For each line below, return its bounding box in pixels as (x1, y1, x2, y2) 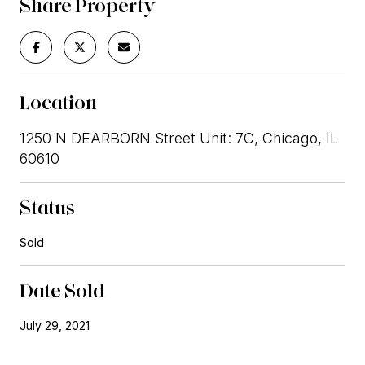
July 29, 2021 (20, 318, 90, 332)
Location (20, 90, 97, 114)
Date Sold (20, 278, 105, 302)
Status (20, 195, 75, 219)
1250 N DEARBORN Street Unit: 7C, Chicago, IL (20, 129, 338, 147)
